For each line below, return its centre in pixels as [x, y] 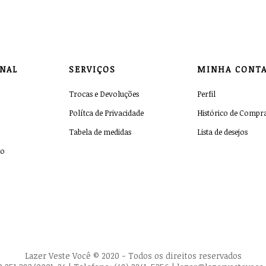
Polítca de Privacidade [107, 113]
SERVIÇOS [93, 69]
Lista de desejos [222, 132]
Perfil [206, 94]
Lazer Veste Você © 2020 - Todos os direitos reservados [133, 255]
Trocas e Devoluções [104, 94]
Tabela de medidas [100, 132]
